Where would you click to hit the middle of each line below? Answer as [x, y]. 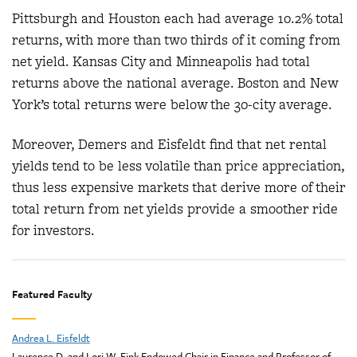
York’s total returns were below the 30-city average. [172, 105]
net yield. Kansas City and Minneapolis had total [161, 62]
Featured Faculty [52, 294]
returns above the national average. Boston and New [175, 83]
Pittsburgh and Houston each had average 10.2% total [178, 19]
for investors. [53, 230]
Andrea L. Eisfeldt [51, 338]
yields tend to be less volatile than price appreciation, [178, 165]
